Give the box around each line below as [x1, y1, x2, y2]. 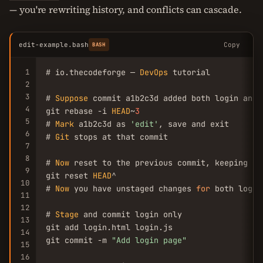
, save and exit [159, 119, 229, 129]
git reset [46, 170, 93, 181]
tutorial [168, 67, 210, 77]
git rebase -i [46, 106, 112, 116]
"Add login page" [112, 235, 187, 245]
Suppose [55, 93, 88, 103]
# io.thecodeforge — [46, 67, 140, 77]
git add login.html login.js [46, 222, 173, 232]
